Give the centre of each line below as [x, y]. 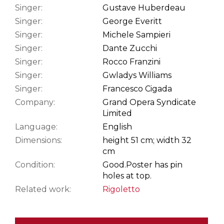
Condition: [35, 164]
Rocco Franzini [131, 61]
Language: [36, 126]
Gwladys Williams [137, 75]
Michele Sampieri [136, 34]
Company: [35, 102]
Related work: [43, 189]
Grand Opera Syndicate [149, 102]
